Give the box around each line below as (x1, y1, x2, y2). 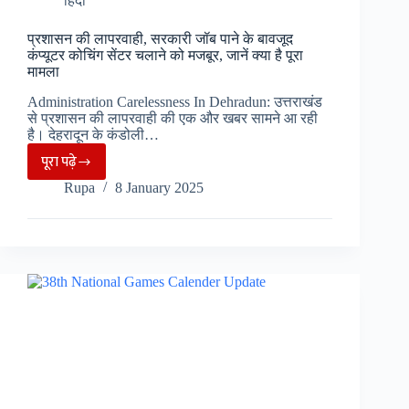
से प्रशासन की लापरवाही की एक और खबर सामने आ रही (27, 110, 318, 127)
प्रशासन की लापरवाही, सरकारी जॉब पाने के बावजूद (27, 31, 293, 47)
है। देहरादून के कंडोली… (27, 127, 159, 143)
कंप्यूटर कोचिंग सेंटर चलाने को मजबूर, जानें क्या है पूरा (27, 47, 303, 64)
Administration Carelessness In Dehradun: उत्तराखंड (27, 94, 322, 110)
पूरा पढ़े (41, 150, 77, 173)
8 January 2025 (115, 180, 204, 196)
